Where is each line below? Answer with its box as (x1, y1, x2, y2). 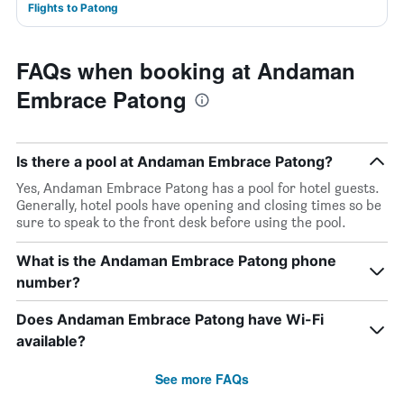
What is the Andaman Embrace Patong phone (16, 252, 336, 270)
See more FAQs (155, 370, 249, 388)
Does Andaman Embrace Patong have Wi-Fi (16, 310, 324, 328)
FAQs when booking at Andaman (16, 55, 355, 86)
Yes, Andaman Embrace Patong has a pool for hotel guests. (16, 179, 380, 197)
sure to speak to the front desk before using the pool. (16, 214, 346, 231)
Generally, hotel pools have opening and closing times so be (16, 197, 381, 214)
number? (16, 273, 80, 291)
